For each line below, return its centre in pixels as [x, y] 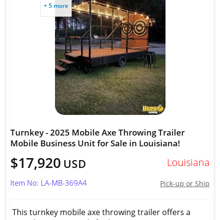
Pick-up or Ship [185, 183]
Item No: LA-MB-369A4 [49, 183]
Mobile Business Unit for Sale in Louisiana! [95, 143]
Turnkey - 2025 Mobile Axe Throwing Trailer [97, 132]
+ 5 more [56, 6]
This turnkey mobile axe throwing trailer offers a [101, 212]
